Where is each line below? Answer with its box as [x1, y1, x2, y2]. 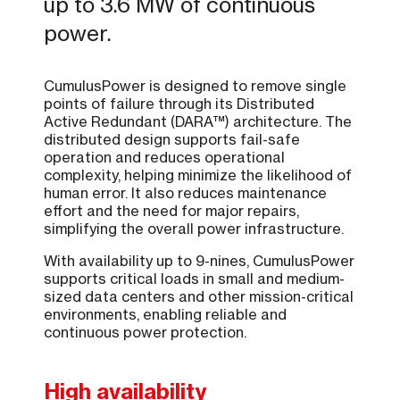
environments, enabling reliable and [44, 305, 287, 324]
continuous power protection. [44, 323, 247, 342]
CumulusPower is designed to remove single [44, 77, 347, 96]
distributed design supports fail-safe [44, 130, 301, 149]
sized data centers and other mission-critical [44, 287, 354, 306]
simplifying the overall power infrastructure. [44, 220, 345, 238]
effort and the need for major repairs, [44, 202, 300, 221]
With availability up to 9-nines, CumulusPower [44, 252, 355, 271]
